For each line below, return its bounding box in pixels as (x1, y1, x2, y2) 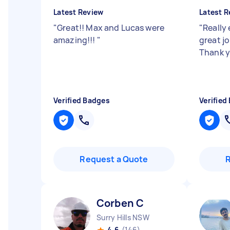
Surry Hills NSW (97, 213, 149, 222)
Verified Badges (53, 95, 110, 105)
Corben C (97, 196, 144, 210)
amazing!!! (53, 34, 97, 46)
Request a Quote (80, 154, 148, 165)
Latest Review (53, 7, 104, 17)
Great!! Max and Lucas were (57, 22, 165, 33)
